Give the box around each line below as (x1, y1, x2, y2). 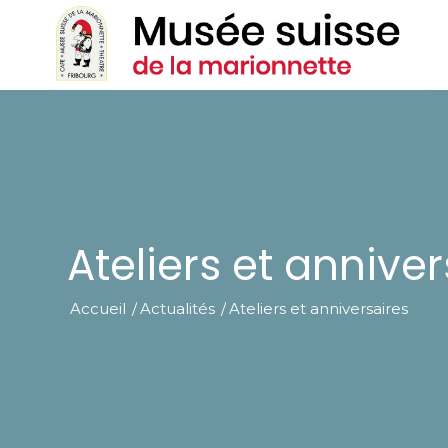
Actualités (140, 299, 215, 318)
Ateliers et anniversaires (229, 299, 408, 318)
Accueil (70, 299, 126, 318)
